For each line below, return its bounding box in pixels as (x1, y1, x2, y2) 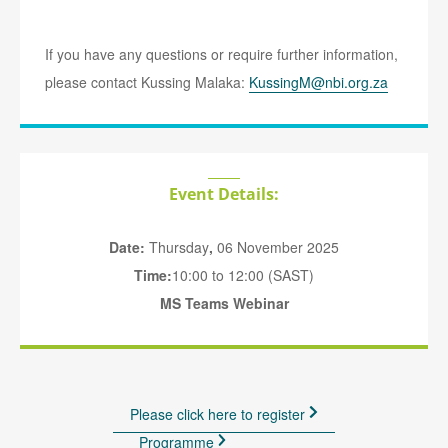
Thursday (145, 237, 209, 258)
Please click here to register (130, 403, 310, 424)
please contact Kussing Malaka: (45, 72, 249, 93)
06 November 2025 (217, 237, 339, 258)
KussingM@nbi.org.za (249, 72, 388, 93)
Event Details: (169, 183, 279, 206)
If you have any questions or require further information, (45, 44, 398, 65)
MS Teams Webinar (159, 293, 289, 314)
